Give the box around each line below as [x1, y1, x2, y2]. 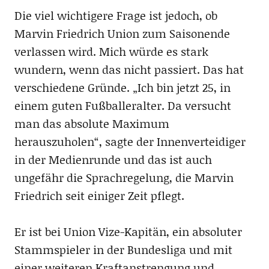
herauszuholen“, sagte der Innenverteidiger [14, 133, 246, 150]
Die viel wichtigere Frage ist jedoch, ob [14, 7, 217, 24]
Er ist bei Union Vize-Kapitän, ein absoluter [14, 223, 242, 240]
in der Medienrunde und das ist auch [14, 151, 212, 168]
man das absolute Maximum [14, 115, 169, 132]
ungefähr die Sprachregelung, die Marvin [14, 169, 234, 186]
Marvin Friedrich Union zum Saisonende [14, 25, 230, 42]
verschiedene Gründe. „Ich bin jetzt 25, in [14, 79, 231, 96]
